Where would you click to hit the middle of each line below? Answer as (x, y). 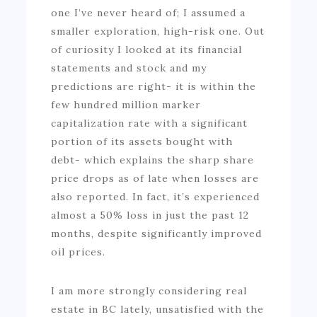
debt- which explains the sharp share (153, 160)
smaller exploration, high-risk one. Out (158, 31)
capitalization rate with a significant (150, 123)
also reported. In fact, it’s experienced (156, 196)
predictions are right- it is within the (154, 86)
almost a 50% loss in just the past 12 (150, 215)
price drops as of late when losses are (155, 178)
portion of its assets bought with (142, 141)
